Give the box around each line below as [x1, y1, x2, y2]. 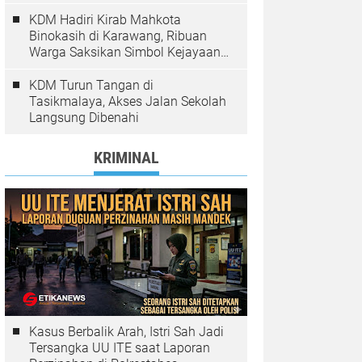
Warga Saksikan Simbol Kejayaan [29, 44, 221, 60]
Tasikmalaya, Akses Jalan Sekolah [29, 94, 226, 109]
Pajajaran [29, 61, 84, 76]
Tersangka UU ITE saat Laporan [29, 340, 210, 356]
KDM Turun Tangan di [29, 78, 154, 93]
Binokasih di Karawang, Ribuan [29, 28, 207, 44]
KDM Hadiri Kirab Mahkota [29, 12, 181, 27]
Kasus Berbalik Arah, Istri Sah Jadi [29, 324, 224, 339]
